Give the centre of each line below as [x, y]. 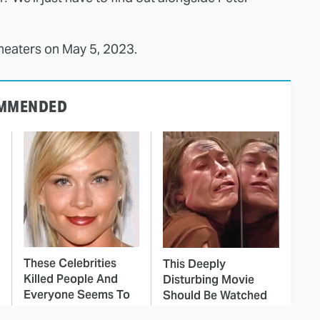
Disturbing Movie [209, 280]
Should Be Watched [215, 296]
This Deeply [194, 264]
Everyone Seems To [77, 295]
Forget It [46, 311]
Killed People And [71, 279]
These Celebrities [70, 264]
